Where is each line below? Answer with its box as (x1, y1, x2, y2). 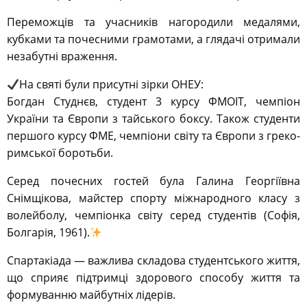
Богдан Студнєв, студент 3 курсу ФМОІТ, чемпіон (7, 94, 300, 110)
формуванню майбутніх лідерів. (7, 287, 175, 303)
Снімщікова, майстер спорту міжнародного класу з (7, 191, 300, 206)
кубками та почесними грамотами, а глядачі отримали (7, 32, 300, 47)
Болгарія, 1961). (7, 225, 90, 241)
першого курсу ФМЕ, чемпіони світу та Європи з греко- (7, 128, 300, 144)
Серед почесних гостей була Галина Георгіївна (7, 173, 300, 189)
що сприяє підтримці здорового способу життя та (7, 270, 300, 286)
